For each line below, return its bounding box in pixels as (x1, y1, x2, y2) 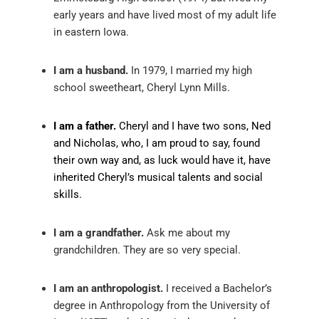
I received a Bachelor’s (163, 282, 272, 296)
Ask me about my (144, 226, 230, 240)
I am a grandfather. (53, 226, 144, 240)
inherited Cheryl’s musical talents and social (53, 171, 263, 184)
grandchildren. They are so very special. (53, 244, 241, 257)
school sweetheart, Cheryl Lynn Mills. (53, 81, 230, 95)
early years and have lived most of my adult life (53, 9, 276, 22)
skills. (53, 188, 82, 202)
